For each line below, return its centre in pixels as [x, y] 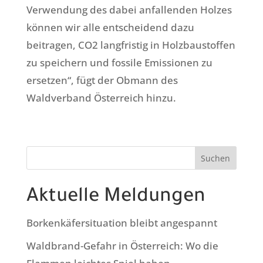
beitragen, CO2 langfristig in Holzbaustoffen [131, 45]
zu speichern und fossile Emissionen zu [119, 63]
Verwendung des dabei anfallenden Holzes [129, 10]
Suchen [216, 158]
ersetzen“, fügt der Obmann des [102, 80]
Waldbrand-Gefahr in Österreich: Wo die [122, 245]
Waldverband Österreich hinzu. [101, 98]
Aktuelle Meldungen [116, 198]
